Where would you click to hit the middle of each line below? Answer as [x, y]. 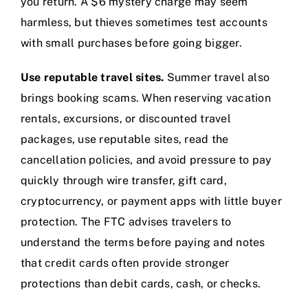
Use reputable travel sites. [92, 78]
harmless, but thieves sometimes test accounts [144, 23]
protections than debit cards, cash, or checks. [141, 284]
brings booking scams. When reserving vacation [146, 98]
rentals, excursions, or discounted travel [126, 119]
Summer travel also [217, 78]
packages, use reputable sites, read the [125, 140]
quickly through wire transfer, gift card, [124, 181]
